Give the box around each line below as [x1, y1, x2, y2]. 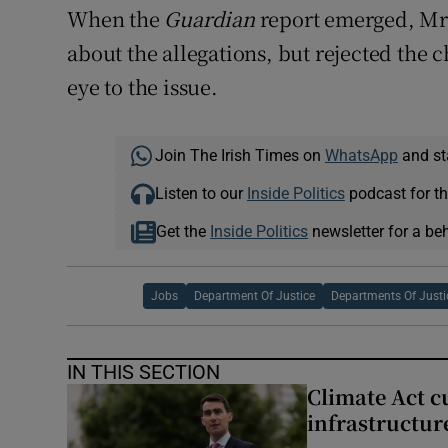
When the [67, 4, 165, 34]
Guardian [164, 4, 255, 34]
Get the [156, 223, 211, 240]
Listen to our [154, 185, 247, 202]
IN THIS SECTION [67, 362, 221, 383]
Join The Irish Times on [154, 147, 325, 164]
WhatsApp [324, 147, 398, 164]
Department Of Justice [194, 290, 316, 303]
